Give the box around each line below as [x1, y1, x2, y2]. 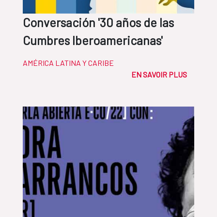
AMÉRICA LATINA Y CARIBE [23, 58, 114, 68]
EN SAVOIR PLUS [131, 70, 187, 79]
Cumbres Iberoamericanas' [23, 33, 163, 48]
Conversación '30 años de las [23, 15, 174, 30]
